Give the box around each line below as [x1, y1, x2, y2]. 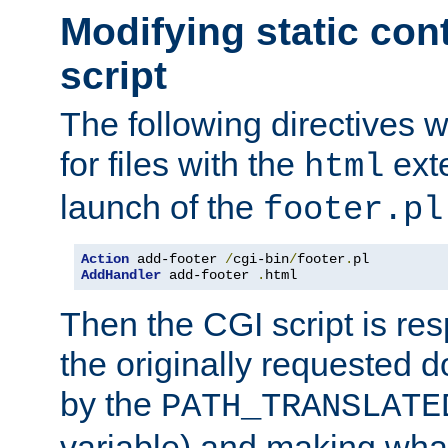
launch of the [60, 188, 263, 227]
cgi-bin [233, 251, 289, 268]
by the [60, 385, 161, 424]
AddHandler [81, 267, 161, 284]
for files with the [60, 145, 304, 184]
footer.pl [263, 191, 443, 230]
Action [81, 251, 129, 268]
